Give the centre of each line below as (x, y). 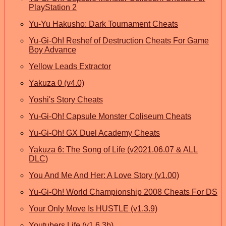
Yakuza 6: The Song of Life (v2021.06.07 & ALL (113, 149)
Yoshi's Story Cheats (66, 99)
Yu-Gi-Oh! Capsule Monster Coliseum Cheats (110, 116)
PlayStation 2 (53, 7)
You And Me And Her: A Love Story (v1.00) (104, 175)
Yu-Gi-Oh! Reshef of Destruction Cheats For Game (119, 40)
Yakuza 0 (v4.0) (56, 83)
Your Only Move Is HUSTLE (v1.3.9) (93, 208)
